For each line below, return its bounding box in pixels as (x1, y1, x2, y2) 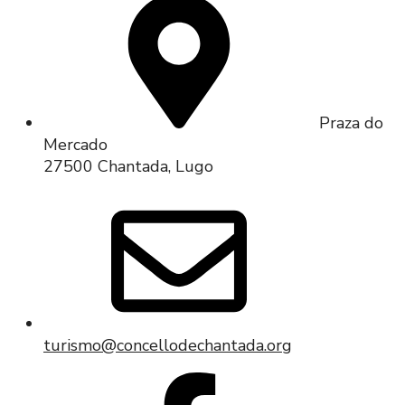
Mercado (43, 133, 108, 155)
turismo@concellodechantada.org (43, 334, 292, 356)
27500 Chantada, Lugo (43, 155, 213, 177)
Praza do (319, 111, 383, 134)
